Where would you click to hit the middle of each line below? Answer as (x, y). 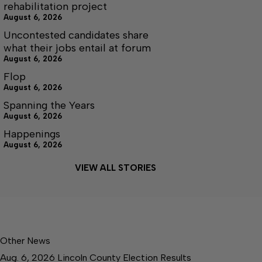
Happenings (32, 134)
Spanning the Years (49, 105)
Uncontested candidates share (76, 35)
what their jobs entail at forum (77, 48)
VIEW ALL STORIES (115, 168)
